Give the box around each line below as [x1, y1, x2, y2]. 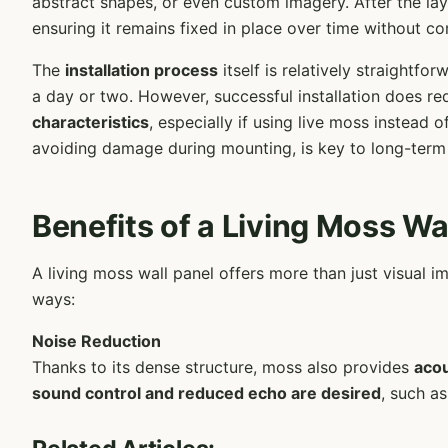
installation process [65, 60, 218, 81]
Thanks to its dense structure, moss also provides [32, 357, 414, 378]
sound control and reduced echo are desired [32, 383, 381, 404]
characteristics [32, 112, 149, 133]
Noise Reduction [32, 331, 161, 352]
